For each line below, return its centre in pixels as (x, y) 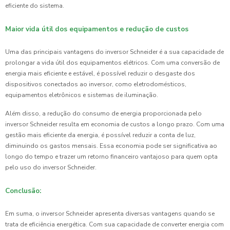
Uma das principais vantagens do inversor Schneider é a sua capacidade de (114, 52)
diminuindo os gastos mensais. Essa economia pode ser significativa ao (111, 146)
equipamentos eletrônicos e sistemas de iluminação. (82, 95)
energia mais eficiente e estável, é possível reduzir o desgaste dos (100, 73)
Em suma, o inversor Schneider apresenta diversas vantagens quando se (110, 213)
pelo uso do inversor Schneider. (51, 167)
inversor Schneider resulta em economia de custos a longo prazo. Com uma (115, 124)
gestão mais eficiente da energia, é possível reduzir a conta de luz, (100, 135)
